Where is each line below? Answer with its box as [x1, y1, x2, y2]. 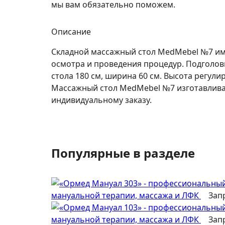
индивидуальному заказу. [51, 94, 152, 105]
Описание [51, 26, 91, 37]
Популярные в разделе [51, 144, 195, 161]
